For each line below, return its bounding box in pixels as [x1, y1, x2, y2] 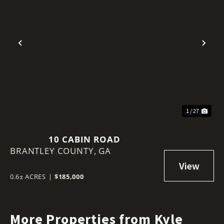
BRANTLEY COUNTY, [10, 144, 99, 156]
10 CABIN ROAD [48, 133, 120, 145]
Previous [19, 43, 63, 59]
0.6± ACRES [10, 171, 46, 181]
